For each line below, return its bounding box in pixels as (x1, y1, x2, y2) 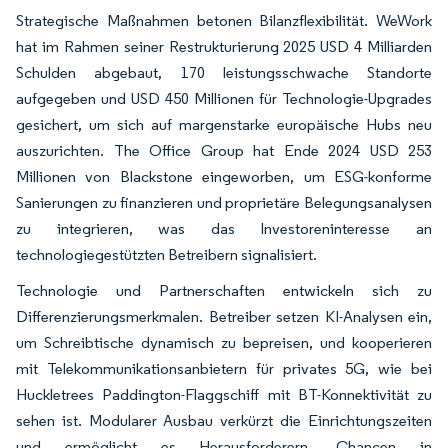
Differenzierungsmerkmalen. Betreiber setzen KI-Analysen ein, (16, 306, 432, 326)
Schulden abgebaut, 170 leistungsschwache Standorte (16, 62, 432, 82)
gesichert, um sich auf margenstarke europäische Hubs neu (16, 114, 432, 134)
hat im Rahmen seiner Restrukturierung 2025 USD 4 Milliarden (16, 36, 432, 56)
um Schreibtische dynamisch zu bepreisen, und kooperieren (16, 332, 432, 352)
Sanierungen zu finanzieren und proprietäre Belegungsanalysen (16, 192, 432, 212)
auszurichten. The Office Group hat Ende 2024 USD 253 (16, 140, 432, 160)
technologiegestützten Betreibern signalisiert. (16, 244, 317, 264)
